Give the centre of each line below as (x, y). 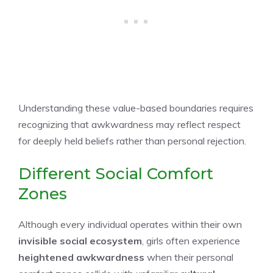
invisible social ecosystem (80, 240)
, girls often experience (191, 240)
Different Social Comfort (116, 173)
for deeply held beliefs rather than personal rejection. (132, 140)
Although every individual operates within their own (130, 224)
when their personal (189, 257)
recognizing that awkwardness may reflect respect (129, 124)
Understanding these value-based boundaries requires (136, 108)
